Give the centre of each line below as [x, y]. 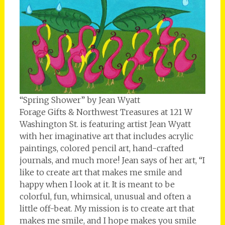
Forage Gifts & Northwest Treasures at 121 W [106, 112]
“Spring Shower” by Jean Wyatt [80, 100]
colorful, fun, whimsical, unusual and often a [105, 197]
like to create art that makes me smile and [101, 173]
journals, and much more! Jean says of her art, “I [112, 160]
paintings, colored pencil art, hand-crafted [101, 148]
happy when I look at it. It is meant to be [97, 185]
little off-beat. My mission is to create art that [107, 209]
